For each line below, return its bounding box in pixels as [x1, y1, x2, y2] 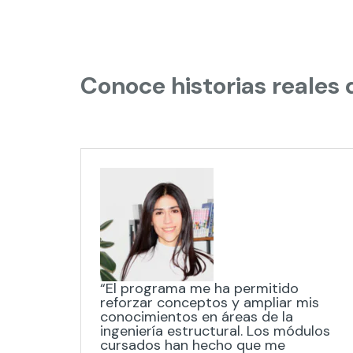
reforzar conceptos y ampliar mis [100, 293, 319, 312]
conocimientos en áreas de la [100, 307, 293, 326]
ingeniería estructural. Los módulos [100, 321, 330, 340]
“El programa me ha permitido [100, 279, 299, 298]
